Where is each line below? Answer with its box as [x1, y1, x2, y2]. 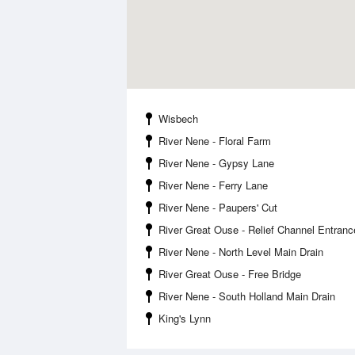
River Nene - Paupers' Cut [158, 200, 277, 215]
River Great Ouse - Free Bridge [158, 266, 301, 281]
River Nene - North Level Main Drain [158, 244, 323, 259]
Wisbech [158, 111, 198, 126]
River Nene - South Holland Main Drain [158, 288, 335, 303]
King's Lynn [158, 311, 211, 326]
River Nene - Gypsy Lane [158, 155, 274, 170]
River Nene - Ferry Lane [158, 177, 268, 193]
